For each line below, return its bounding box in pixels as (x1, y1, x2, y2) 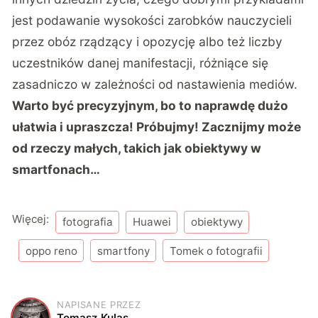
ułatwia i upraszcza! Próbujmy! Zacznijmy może (12, 119, 302, 134)
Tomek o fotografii (169, 243, 263, 258)
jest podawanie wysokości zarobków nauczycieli (12, 12, 292, 28)
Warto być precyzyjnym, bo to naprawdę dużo (12, 97, 289, 113)
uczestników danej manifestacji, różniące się (12, 55, 269, 70)
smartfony (97, 243, 150, 258)
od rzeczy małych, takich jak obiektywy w (12, 140, 262, 155)
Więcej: (12, 212, 50, 226)
